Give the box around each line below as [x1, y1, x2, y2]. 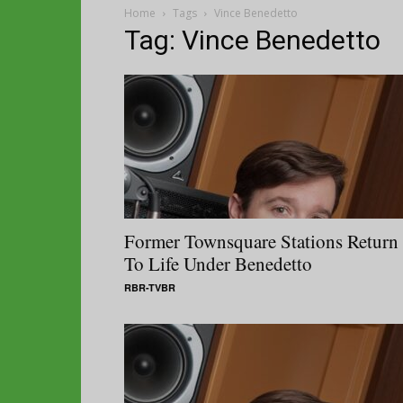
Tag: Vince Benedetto [124, 23, 381, 56]
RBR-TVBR [124, 280, 175, 294]
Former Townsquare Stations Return [124, 228, 399, 254]
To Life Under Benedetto [124, 250, 312, 276]
